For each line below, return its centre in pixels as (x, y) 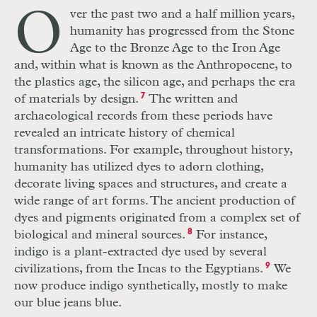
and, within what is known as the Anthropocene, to (153, 65)
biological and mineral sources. (100, 235)
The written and (191, 99)
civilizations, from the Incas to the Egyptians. (139, 269)
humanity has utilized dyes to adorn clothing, (139, 167)
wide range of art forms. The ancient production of (155, 201)
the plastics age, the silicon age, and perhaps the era (155, 82)
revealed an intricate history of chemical (125, 133)
